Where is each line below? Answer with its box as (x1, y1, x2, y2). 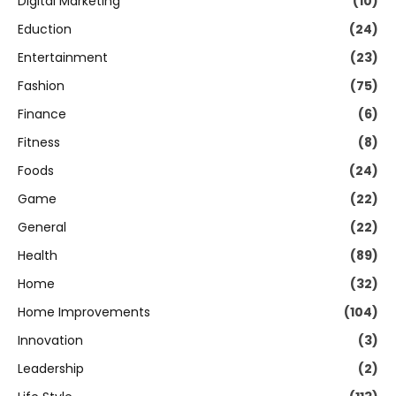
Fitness (18, 133, 60, 152)
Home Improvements (18, 303, 150, 322)
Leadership (18, 360, 84, 378)
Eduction (18, 20, 72, 39)
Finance (18, 105, 66, 124)
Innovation (18, 331, 83, 350)
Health (18, 247, 57, 265)
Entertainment (18, 49, 108, 67)
